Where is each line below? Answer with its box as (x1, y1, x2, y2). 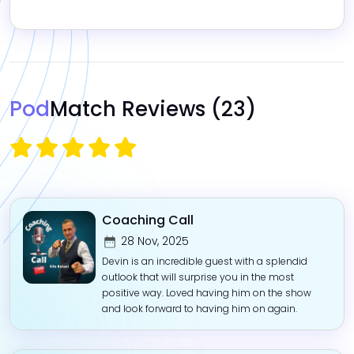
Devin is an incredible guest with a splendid (101, 254, 307, 269)
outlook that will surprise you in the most (101, 270, 294, 284)
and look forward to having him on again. (101, 302, 297, 316)
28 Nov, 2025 (120, 234, 189, 250)
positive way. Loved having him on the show (101, 286, 311, 300)
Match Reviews (50, 95, 205, 124)
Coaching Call (101, 211, 194, 230)
